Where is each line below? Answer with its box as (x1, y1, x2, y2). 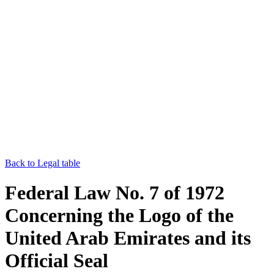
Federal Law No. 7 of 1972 (5, 182, 224, 204)
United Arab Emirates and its (5, 227, 251, 250)
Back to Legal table (5, 157, 80, 168)
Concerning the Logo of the (5, 204, 234, 227)
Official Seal (5, 250, 108, 272)
